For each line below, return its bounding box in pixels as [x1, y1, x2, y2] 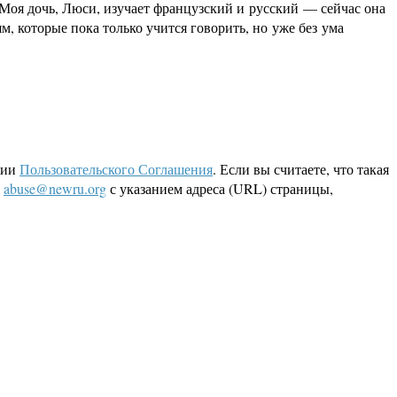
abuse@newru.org [4, 179, 106, 198]
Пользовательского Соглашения [19, 160, 213, 179]
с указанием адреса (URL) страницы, [106, 179, 333, 198]
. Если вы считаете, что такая [213, 160, 389, 179]
